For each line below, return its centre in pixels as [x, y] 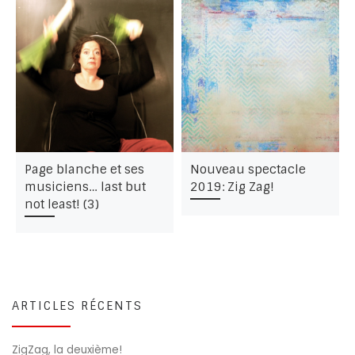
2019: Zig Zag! [232, 187]
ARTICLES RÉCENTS [77, 305]
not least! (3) [61, 204]
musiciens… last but [85, 187]
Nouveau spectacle [248, 169]
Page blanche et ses [84, 169]
